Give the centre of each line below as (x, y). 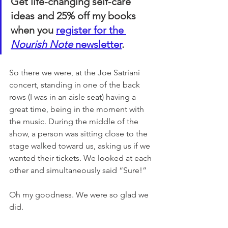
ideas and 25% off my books (75, 16)
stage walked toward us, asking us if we (81, 146)
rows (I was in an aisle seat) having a (74, 97)
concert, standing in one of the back (76, 85)
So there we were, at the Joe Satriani (76, 73)
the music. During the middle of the (75, 122)
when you (33, 30)
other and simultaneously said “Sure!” (79, 170)
